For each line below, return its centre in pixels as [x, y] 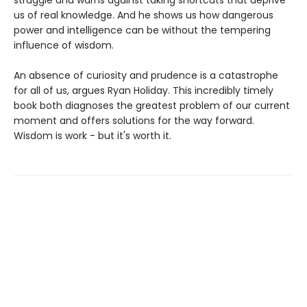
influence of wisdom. [65, 46]
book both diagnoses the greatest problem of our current [152, 106]
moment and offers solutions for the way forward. [134, 121]
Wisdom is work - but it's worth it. [93, 136]
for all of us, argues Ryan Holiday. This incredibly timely [144, 91]
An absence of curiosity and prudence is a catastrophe [146, 76]
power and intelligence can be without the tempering [142, 30]
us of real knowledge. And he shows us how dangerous [144, 15]
